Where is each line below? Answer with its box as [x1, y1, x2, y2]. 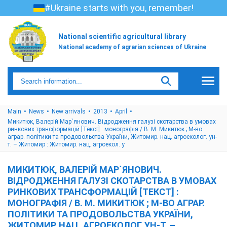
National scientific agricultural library [58, 32, 186, 41]
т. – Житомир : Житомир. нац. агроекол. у [8, 141, 125, 148]
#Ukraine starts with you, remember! [45, 3, 194, 13]
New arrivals [52, 108, 86, 115]
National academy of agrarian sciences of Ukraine [58, 43, 206, 51]
